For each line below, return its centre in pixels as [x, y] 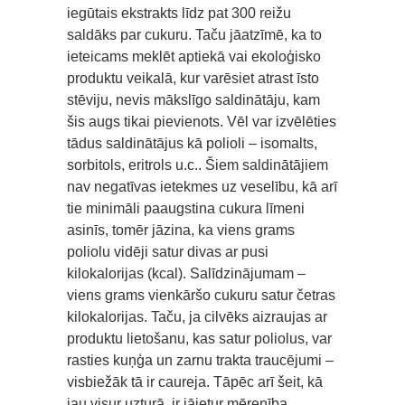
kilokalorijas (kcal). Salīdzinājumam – [186, 273]
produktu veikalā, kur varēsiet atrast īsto [193, 78]
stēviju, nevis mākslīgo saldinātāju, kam [193, 99]
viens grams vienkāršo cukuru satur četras [201, 295]
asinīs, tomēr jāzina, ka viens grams [181, 230]
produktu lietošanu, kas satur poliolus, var [199, 338]
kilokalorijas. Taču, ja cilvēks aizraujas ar [197, 316]
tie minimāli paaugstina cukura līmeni [186, 208]
